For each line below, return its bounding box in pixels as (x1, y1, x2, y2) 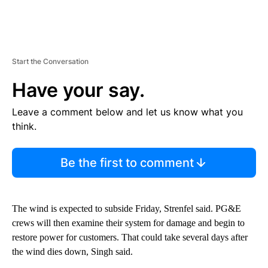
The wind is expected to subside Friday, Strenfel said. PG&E (12, 203, 241, 214)
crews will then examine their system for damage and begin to (12, 218, 245, 229)
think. (12, 120, 36, 133)
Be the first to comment (60, 156, 194, 170)
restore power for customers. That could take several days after (12, 232, 248, 243)
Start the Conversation (12, 57, 89, 66)
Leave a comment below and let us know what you (12, 106, 243, 118)
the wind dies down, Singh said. (12, 246, 133, 257)
